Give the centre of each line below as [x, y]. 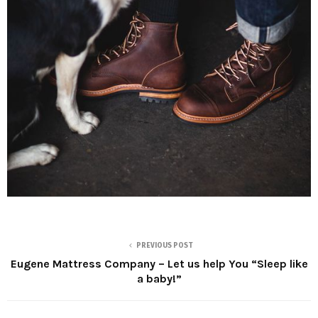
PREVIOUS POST [165, 246]
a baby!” [159, 279]
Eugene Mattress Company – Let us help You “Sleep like [159, 264]
